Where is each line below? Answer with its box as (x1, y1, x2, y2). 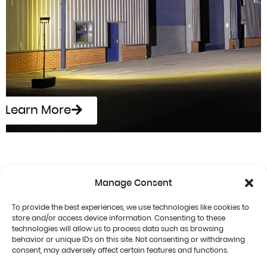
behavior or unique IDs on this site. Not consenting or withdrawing (12, 234, 245, 244)
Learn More (5, 101, 71, 119)
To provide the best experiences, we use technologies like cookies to (12, 202, 249, 212)
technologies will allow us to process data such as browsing (12, 223, 223, 234)
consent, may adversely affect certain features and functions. (12, 245, 228, 255)
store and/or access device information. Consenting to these (12, 213, 225, 223)
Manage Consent (95, 176, 172, 189)
